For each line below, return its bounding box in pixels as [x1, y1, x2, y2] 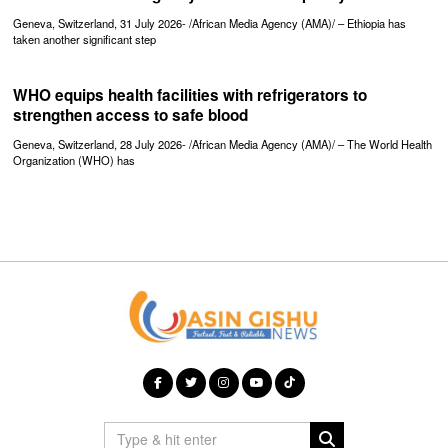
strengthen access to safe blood [13, 103, 249, 126]
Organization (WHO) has [13, 152, 136, 169]
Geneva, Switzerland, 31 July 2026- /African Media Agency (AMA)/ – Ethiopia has [13, 14, 407, 31]
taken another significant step [13, 30, 157, 47]
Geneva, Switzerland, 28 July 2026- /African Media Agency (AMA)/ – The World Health [13, 136, 433, 153]
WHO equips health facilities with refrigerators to [13, 83, 368, 106]
